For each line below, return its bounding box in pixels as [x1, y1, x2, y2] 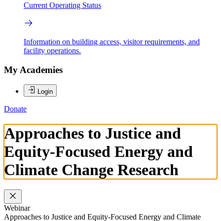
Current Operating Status [24, 1, 101, 10]
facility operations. [24, 46, 81, 55]
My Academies [4, 64, 63, 75]
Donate [4, 105, 27, 113]
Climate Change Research [4, 160, 179, 179]
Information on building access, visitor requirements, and [24, 37, 200, 46]
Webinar [4, 204, 30, 213]
